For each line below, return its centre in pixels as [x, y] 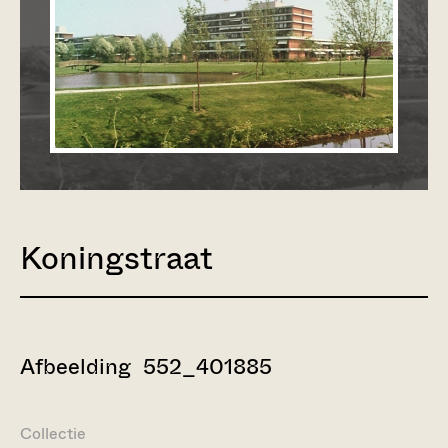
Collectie [53, 433]
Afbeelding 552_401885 [146, 366]
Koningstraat [116, 258]
